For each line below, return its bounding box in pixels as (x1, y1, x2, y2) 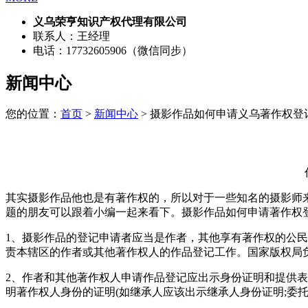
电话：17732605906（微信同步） (33, 44, 192, 56)
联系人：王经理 (33, 30, 110, 42)
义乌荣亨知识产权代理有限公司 (33, 15, 187, 27)
